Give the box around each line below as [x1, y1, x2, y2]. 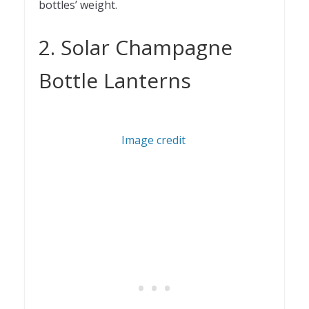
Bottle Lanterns [39, 66, 191, 94]
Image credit [121, 132, 186, 148]
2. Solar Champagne [39, 32, 232, 61]
